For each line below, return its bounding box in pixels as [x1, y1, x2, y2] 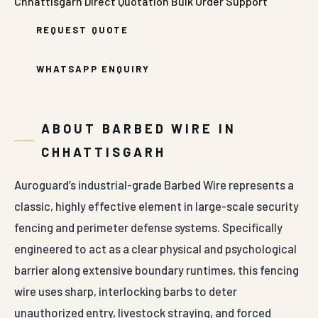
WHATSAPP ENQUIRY [36, 63, 150, 75]
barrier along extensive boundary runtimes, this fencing [14, 263, 299, 277]
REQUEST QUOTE [36, 24, 129, 35]
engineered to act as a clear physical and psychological [14, 241, 297, 256]
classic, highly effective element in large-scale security [14, 199, 299, 213]
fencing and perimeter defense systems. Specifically [14, 220, 283, 234]
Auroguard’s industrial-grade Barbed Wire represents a [14, 177, 294, 192]
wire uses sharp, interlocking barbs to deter [14, 284, 237, 298]
